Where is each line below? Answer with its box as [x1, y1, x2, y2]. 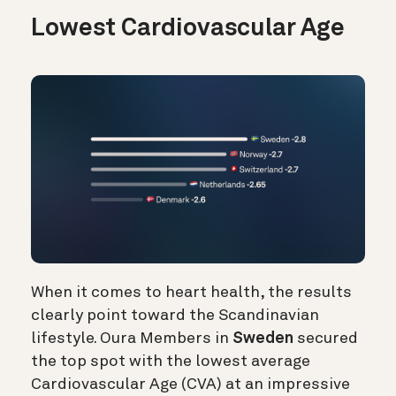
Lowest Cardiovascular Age [31, 16, 345, 42]
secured [293, 330, 358, 346]
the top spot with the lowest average [31, 353, 310, 369]
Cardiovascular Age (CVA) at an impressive [31, 376, 350, 392]
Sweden [232, 330, 293, 346]
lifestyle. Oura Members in [31, 330, 232, 346]
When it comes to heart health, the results [31, 284, 352, 301]
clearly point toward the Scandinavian [31, 307, 319, 324]
